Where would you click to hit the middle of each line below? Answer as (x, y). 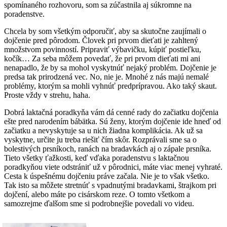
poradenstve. (24, 14)
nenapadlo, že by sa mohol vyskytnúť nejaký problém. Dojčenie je (110, 67)
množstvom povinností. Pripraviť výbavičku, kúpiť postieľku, (103, 49)
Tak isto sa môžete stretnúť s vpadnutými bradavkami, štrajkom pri (110, 185)
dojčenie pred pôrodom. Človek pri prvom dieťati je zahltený (101, 40)
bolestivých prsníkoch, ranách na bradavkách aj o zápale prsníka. (108, 148)
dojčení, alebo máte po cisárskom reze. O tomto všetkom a (97, 194)
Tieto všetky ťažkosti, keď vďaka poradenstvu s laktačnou (97, 158)
